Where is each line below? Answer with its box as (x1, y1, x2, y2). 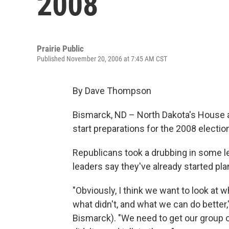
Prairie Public (37, 43, 84, 54)
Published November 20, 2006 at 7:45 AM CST (37, 55, 167, 63)
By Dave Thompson (73, 85, 151, 96)
